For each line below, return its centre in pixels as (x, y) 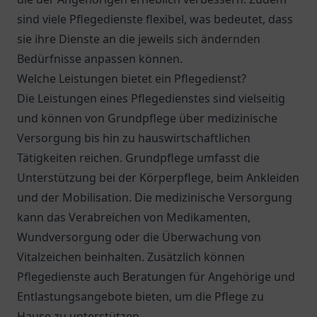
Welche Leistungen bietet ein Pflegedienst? (132, 79)
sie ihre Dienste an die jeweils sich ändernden (139, 39)
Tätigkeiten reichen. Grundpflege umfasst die (138, 158)
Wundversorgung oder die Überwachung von (139, 237)
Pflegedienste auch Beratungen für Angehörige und (156, 277)
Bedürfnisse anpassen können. (100, 59)
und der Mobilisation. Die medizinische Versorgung (155, 197)
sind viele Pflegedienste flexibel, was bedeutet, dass (155, 19)
